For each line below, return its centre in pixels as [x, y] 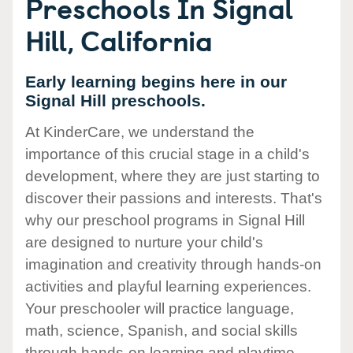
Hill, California [119, 39]
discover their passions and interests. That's [174, 199]
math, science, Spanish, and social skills [162, 331]
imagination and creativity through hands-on [173, 265]
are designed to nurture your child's [144, 243]
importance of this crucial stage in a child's [167, 154]
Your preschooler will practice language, [160, 309]
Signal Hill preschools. [115, 100]
